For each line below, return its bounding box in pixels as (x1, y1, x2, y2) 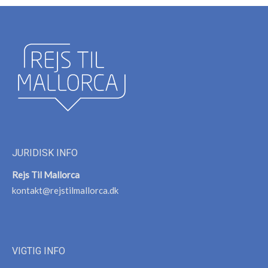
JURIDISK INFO (12, 147, 78, 159)
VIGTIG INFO (12, 245, 65, 257)
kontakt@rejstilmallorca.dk (12, 184, 118, 196)
